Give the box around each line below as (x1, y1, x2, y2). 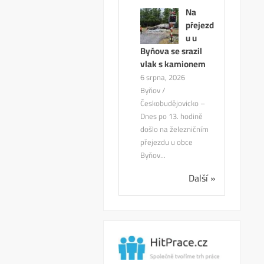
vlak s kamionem (140, 55, 206, 73)
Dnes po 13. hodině (140, 109, 203, 124)
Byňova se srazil (140, 42, 203, 60)
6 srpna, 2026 (140, 70, 186, 85)
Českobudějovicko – (140, 96, 206, 111)
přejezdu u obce (140, 135, 193, 150)
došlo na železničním (140, 122, 209, 137)
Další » (188, 169, 216, 187)
